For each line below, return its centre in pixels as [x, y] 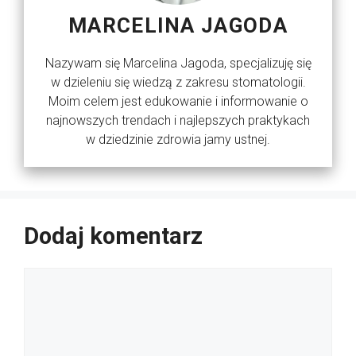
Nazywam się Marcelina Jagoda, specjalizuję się [178, 64]
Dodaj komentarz [113, 236]
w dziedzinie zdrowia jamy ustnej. [178, 140]
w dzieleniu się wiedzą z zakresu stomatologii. [178, 83]
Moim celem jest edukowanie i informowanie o [178, 102]
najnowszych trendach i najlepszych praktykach [178, 121]
